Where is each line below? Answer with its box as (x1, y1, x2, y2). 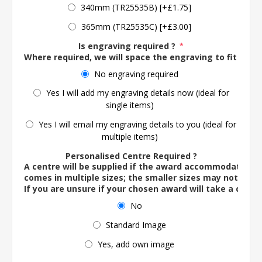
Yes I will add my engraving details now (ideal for (46, 87, 229, 99)
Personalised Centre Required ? (65, 150, 197, 161)
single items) (105, 99, 154, 111)
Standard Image (106, 219, 166, 230)
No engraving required (94, 68, 178, 80)
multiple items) (101, 130, 158, 142)
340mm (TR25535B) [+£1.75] (81, 2, 191, 13)
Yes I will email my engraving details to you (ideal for (39, 118, 236, 130)
